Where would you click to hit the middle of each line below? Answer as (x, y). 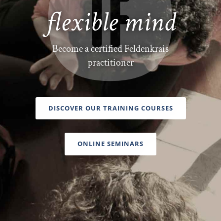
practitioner (110, 63)
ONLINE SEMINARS (110, 144)
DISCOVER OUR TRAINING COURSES (110, 108)
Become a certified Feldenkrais (110, 49)
